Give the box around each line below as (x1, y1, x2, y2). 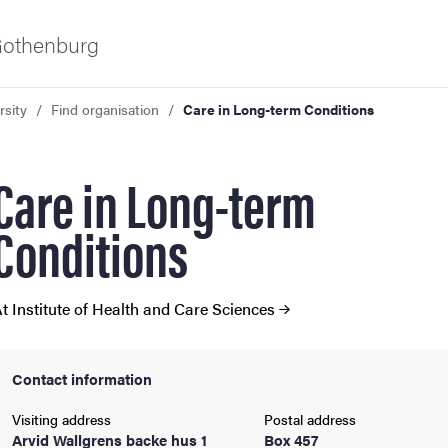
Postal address (264, 409, 356, 429)
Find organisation (51, 99, 159, 119)
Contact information (12, 368, 152, 389)
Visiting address (12, 409, 111, 429)
